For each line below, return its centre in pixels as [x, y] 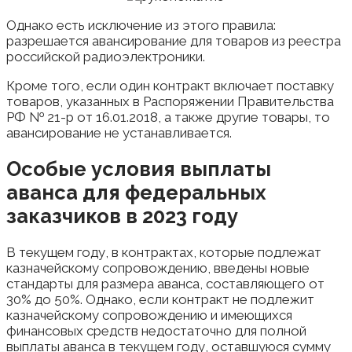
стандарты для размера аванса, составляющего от [165, 284]
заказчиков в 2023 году [122, 216]
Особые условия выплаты [139, 169]
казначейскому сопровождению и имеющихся [149, 315]
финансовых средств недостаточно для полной [156, 331]
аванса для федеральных [136, 193]
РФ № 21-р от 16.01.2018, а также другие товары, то [168, 117]
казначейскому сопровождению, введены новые [158, 268]
